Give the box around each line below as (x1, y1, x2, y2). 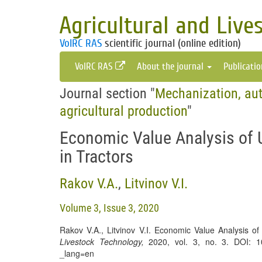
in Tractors (60, 146, 133, 167)
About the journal (137, 61, 206, 72)
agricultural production (60, 103, 187, 119)
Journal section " (60, 85, 155, 102)
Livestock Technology (60, 236, 142, 247)
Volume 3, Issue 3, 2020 (60, 202, 159, 214)
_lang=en (60, 247, 94, 259)
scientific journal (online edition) (102, 37, 241, 50)
